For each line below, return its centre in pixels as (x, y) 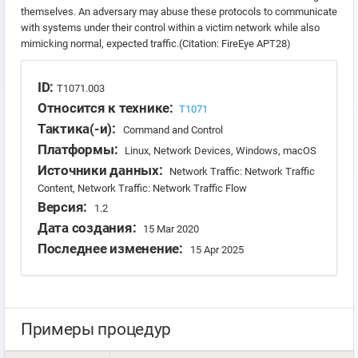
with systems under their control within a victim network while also (170, 28)
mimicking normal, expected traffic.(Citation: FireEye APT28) (156, 44)
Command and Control (173, 130)
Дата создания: (89, 228)
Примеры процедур (96, 330)
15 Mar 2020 (171, 229)
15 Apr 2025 (217, 250)
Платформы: (80, 150)
